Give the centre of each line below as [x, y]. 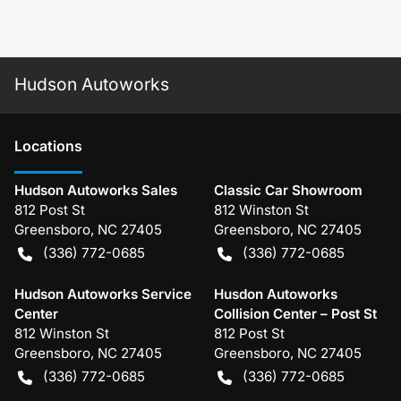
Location [44, 145]
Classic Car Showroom [288, 190]
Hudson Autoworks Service [103, 294]
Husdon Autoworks [275, 294]
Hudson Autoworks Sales [96, 190]
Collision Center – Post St [295, 313]
